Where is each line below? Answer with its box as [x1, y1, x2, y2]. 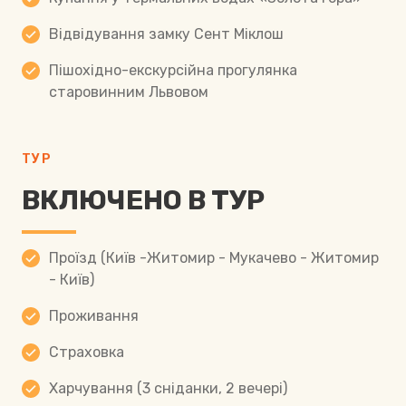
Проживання [49, 307, 139, 325]
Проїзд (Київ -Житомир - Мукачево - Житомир [49, 249, 379, 267]
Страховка [49, 343, 124, 362]
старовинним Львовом [49, 83, 208, 101]
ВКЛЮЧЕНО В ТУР [22, 184, 265, 217]
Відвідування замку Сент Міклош [49, 25, 284, 43]
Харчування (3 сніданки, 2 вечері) [49, 380, 287, 398]
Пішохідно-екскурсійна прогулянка [49, 62, 297, 80]
